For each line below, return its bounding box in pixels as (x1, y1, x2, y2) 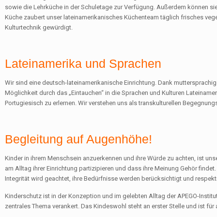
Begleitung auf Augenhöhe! (4, 132, 152, 146)
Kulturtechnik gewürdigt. (4, 24, 73, 31)
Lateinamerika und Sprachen (4, 57, 161, 70)
